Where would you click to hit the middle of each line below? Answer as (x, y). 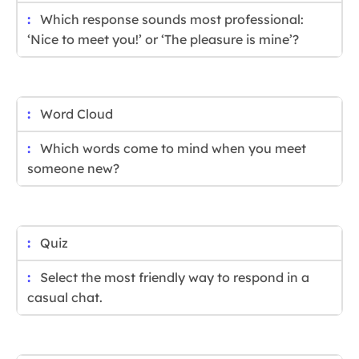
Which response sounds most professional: (172, 20)
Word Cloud (77, 114)
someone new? (73, 169)
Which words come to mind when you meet (173, 149)
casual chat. (65, 298)
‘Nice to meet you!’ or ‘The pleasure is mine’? (163, 40)
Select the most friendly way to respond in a (175, 278)
